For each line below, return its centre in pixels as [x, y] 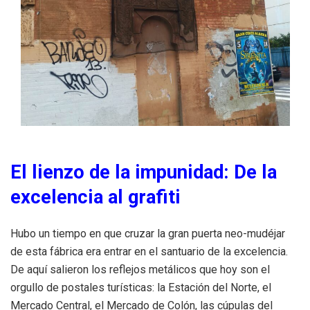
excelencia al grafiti [95, 197]
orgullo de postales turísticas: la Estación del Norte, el [141, 287]
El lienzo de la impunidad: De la [144, 172]
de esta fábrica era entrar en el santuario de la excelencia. [149, 251]
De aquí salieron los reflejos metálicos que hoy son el [140, 269]
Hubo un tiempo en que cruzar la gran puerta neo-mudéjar [148, 233]
